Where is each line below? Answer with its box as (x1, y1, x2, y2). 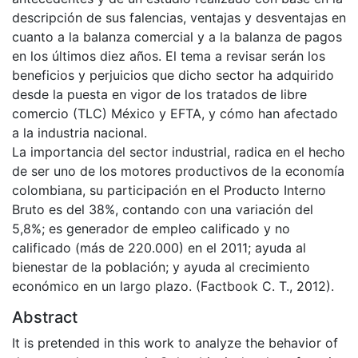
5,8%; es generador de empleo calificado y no (12, 220, 290, 237)
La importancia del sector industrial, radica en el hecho (12, 143, 345, 160)
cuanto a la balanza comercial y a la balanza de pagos (12, 28, 342, 45)
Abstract (12, 307, 78, 327)
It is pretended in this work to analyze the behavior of (12, 334, 338, 351)
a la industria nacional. (12, 124, 147, 141)
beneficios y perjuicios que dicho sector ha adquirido (12, 66, 334, 83)
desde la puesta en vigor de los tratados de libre (12, 86, 307, 102)
